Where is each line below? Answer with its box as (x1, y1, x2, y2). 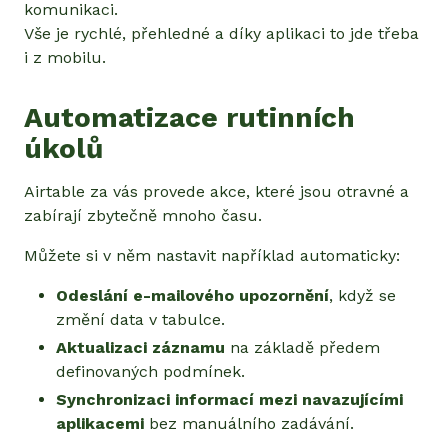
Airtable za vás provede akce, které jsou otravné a (24, 181, 409, 201)
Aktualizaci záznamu (56, 337, 225, 357)
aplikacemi (56, 413, 144, 433)
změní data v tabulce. (56, 309, 225, 329)
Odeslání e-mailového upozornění (56, 285, 329, 305)
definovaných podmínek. (56, 361, 245, 381)
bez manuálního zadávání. (144, 413, 354, 433)
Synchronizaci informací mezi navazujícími (56, 389, 403, 409)
